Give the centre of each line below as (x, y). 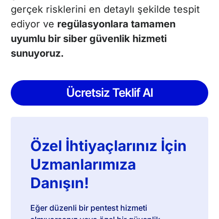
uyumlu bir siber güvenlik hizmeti (89, 39)
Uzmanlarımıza (83, 164)
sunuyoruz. (38, 54)
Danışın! (60, 183)
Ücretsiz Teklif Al (109, 93)
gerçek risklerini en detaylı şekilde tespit (106, 10)
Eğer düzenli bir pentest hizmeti (89, 208)
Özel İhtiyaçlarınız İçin (109, 145)
